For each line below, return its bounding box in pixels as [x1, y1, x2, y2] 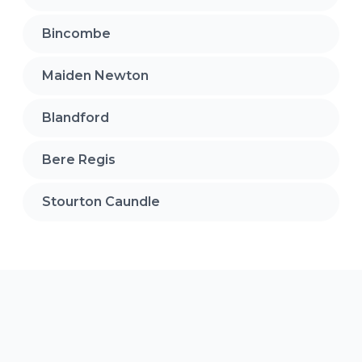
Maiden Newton [42, 67, 149, 83]
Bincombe [42, 25, 111, 41]
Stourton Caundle [42, 193, 160, 209]
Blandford [42, 109, 109, 125]
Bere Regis [42, 151, 116, 167]
